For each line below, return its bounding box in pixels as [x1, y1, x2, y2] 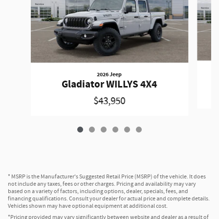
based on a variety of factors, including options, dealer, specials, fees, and [8, 187, 188, 196]
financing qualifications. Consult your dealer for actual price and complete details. [8, 195, 210, 203]
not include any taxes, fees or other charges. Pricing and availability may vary [8, 180, 196, 189]
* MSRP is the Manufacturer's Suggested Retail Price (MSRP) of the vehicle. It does [8, 173, 206, 181]
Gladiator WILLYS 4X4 [62, 78, 157, 92]
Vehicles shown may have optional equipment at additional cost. [8, 202, 168, 211]
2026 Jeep [97, 70, 122, 79]
